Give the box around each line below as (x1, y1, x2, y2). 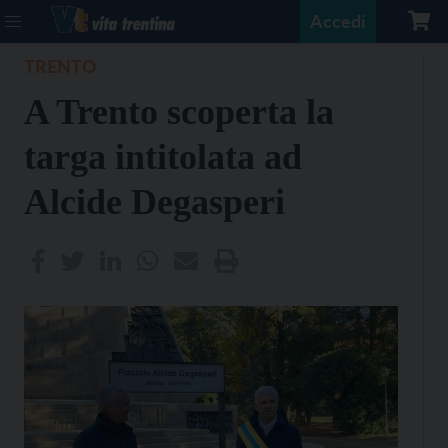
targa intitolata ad (24, 137, 302, 177)
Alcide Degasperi (24, 182, 285, 222)
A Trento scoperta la (24, 92, 334, 132)
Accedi (310, 10, 366, 32)
